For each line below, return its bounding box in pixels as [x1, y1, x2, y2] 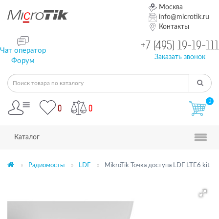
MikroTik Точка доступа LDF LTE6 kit [105, 162, 210, 169]
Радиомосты [28, 162, 65, 169]
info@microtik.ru [157, 14, 209, 21]
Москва [157, 4, 183, 11]
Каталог [14, 134, 40, 141]
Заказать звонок [154, 54, 205, 61]
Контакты [156, 23, 189, 30]
